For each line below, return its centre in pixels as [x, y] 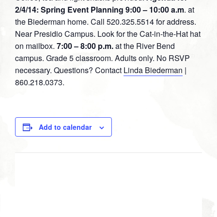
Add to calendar [65, 127]
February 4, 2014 [42, 207]
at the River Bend [144, 46]
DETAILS [30, 171]
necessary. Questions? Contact [70, 70]
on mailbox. [36, 46]
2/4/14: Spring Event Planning [70, 10]
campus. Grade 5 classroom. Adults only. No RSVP [103, 58]
